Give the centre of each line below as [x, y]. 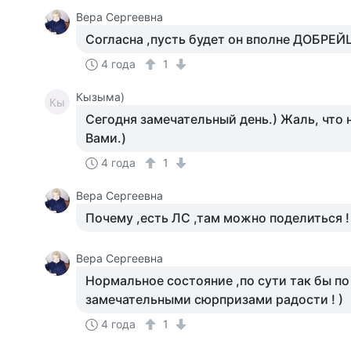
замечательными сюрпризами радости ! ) [215, 299]
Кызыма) [101, 97]
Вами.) [106, 138]
